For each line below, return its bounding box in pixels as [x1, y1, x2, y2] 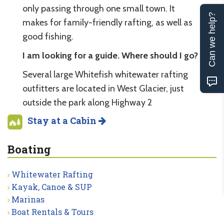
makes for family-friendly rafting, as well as [22, 16, 192, 28]
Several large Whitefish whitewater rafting [22, 68, 188, 80]
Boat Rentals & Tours [11, 206, 93, 217]
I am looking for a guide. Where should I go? [22, 49, 198, 61]
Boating [7, 141, 51, 156]
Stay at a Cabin [27, 114, 98, 126]
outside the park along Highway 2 [22, 96, 152, 108]
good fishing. [22, 30, 73, 42]
